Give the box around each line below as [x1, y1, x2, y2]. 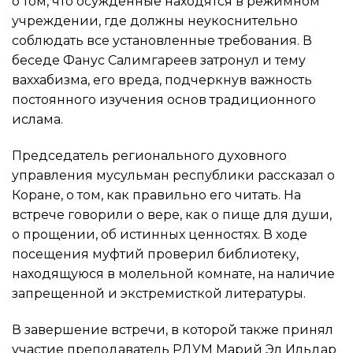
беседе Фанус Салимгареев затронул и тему [12, 52, 306, 68]
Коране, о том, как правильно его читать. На [12, 187, 301, 203]
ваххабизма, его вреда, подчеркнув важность [12, 72, 312, 87]
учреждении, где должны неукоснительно [12, 13, 298, 28]
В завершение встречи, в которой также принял [12, 321, 333, 337]
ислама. [12, 111, 63, 127]
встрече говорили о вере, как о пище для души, [12, 206, 332, 222]
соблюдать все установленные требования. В [12, 32, 312, 48]
